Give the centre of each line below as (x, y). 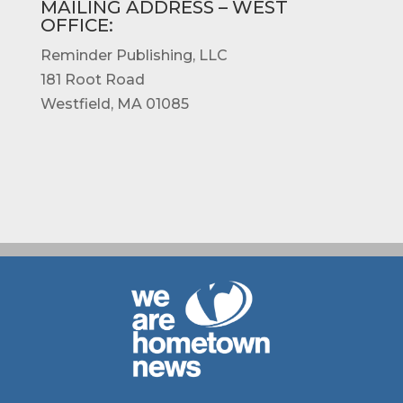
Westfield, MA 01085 (114, 104)
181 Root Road (92, 80)
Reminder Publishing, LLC (134, 56)
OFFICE (74, 26)
